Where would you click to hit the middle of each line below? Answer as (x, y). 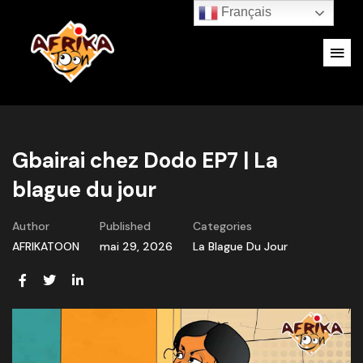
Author (31, 226)
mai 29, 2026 (136, 246)
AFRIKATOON (46, 246)
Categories (222, 226)
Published (125, 226)
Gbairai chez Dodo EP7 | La (145, 160)
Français (245, 12)
